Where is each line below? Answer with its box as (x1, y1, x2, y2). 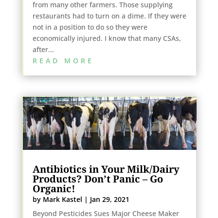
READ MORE (32, 56, 94, 66)
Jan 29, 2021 (90, 194, 129, 204)
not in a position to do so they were (32, 22, 147, 32)
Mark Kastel (42, 194, 82, 204)
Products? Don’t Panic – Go (32, 172, 163, 185)
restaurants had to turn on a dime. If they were (32, 11, 186, 21)
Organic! (32, 182, 75, 195)
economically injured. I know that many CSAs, (32, 34, 181, 43)
